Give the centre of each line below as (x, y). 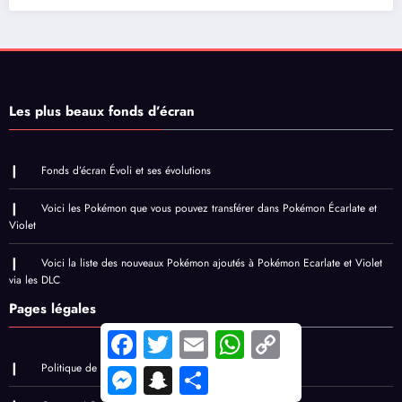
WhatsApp (268, 337)
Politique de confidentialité (102, 368)
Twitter (187, 337)
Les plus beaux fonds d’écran (102, 112)
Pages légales (52, 309)
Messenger (161, 373)
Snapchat (193, 373)
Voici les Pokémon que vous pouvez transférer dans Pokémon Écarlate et (209, 209)
